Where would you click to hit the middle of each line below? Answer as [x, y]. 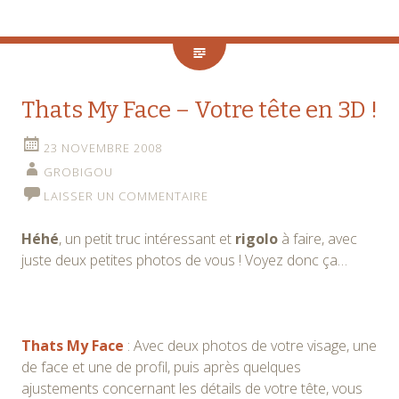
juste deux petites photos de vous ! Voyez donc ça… [184, 260]
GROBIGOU [78, 171]
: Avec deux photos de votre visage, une [250, 345]
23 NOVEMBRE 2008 [103, 147]
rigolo [256, 238]
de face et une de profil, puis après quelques [161, 366]
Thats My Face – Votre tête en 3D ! [199, 110]
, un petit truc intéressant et [147, 238]
